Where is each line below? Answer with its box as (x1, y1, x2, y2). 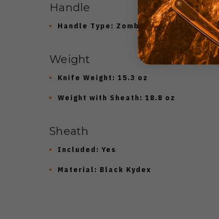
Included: (58, 144, 99, 154)
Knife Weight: (58, 72, 115, 82)
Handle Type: (58, 21, 114, 30)
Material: (58, 164, 97, 174)
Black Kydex (97, 164, 152, 174)
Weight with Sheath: (58, 92, 143, 102)
